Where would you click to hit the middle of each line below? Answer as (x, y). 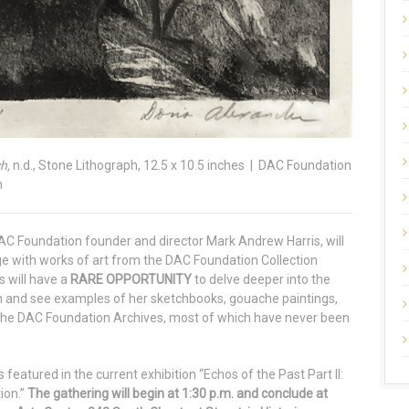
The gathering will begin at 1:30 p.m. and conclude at (178, 394)
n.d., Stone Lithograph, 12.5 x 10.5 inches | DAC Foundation (181, 166)
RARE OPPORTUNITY (131, 280)
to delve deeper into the (261, 280)
